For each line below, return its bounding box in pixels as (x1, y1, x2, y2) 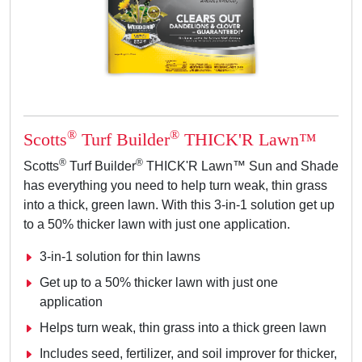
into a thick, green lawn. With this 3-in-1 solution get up (23, 198, 335, 213)
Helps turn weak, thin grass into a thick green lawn (40, 321, 326, 335)
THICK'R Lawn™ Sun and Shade (143, 159, 339, 174)
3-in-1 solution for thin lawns (40, 250, 200, 264)
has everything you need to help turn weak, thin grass (23, 179, 327, 193)
